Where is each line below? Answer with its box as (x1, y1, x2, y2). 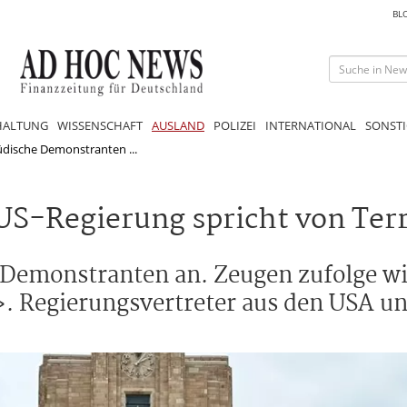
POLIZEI (213, 116, 256, 134)
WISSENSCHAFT (57, 116, 143, 134)
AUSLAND (152, 116, 204, 134)
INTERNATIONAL (265, 116, 356, 134)
